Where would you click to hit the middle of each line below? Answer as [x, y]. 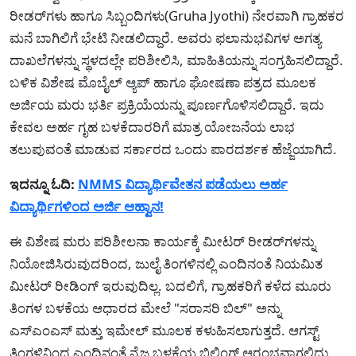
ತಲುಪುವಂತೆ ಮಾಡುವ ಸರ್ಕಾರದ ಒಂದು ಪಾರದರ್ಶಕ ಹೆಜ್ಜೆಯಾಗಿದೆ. [173, 149]
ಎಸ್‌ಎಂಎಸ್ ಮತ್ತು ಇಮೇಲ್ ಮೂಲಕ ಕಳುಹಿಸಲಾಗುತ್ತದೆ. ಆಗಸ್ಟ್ [164, 330]
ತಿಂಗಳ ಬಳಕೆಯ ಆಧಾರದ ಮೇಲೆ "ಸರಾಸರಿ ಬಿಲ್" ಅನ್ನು [145, 308]
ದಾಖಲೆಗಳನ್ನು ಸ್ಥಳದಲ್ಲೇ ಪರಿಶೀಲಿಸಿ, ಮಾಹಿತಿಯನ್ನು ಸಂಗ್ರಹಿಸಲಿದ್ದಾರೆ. [176, 60]
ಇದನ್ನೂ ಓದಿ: [44, 184]
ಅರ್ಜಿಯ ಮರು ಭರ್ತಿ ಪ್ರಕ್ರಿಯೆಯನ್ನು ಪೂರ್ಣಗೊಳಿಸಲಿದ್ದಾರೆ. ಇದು [167, 104]
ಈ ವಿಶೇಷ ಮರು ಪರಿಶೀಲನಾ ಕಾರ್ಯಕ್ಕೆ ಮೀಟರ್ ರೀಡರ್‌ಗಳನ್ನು [163, 241]
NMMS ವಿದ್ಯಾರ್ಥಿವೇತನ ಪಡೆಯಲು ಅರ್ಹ [183, 184]
